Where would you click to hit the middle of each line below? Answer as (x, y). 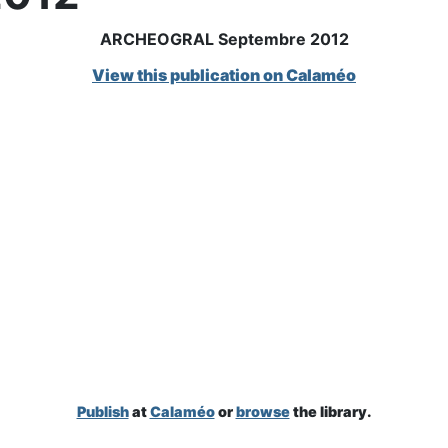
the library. (330, 411)
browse (262, 411)
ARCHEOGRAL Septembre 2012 (224, 39)
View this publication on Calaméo (224, 75)
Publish (102, 411)
